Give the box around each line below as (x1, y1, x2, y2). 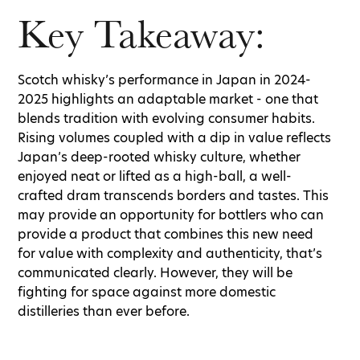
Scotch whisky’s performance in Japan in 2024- (18, 71, 311, 90)
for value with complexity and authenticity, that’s (18, 244, 322, 264)
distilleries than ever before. (18, 302, 190, 321)
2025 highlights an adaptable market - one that (18, 90, 318, 109)
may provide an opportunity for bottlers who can (18, 206, 324, 225)
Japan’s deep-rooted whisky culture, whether (18, 148, 301, 167)
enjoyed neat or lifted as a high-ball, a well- (18, 167, 292, 186)
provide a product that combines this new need (18, 225, 313, 244)
